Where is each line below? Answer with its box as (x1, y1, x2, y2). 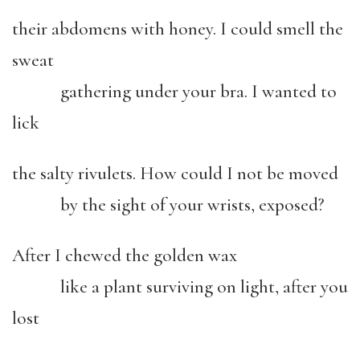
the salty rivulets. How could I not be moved (12, 162, 338, 185)
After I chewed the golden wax (12, 244, 237, 267)
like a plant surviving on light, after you (12, 276, 348, 298)
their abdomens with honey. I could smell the (12, 18, 343, 40)
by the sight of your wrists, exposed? (12, 194, 325, 216)
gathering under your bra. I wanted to (12, 80, 337, 103)
